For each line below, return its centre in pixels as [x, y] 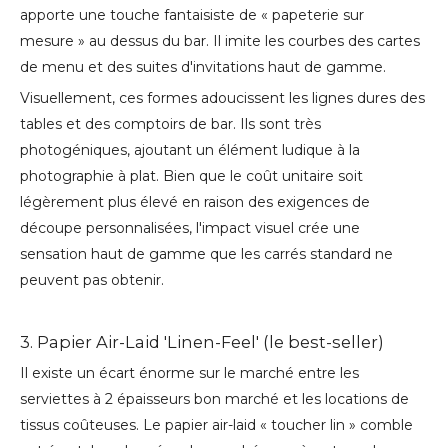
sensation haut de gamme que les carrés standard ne [206, 254]
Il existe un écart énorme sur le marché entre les [189, 373]
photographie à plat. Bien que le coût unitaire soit [191, 176]
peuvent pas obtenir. [92, 280]
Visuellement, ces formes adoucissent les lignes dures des [222, 98]
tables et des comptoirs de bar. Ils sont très [170, 124]
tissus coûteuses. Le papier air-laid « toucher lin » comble [216, 425]
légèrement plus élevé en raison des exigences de [195, 202]
